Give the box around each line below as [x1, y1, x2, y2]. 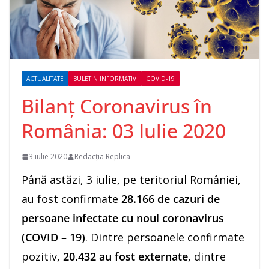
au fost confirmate [22, 192, 118, 207]
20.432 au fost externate [63, 249, 188, 264]
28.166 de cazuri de [118, 192, 220, 207]
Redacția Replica [74, 151, 130, 162]
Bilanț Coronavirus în [22, 93, 212, 119]
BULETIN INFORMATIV [73, 74, 136, 83]
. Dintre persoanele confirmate [85, 230, 244, 245]
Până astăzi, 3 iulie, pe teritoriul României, [22, 172, 241, 187]
